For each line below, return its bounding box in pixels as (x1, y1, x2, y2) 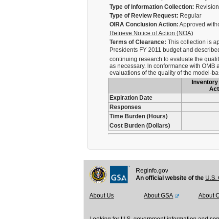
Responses (109, 104, 141, 110)
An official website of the (135, 175, 205, 181)
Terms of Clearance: (109, 39, 166, 45)
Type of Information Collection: (109, 3, 194, 10)
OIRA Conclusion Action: (109, 21, 178, 28)
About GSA (144, 192, 174, 199)
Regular (178, 12, 201, 19)
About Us (89, 192, 114, 199)
